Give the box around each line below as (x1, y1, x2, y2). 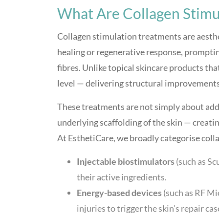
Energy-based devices (77, 187, 162, 198)
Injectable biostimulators (77, 156, 175, 167)
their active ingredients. (77, 172, 167, 183)
